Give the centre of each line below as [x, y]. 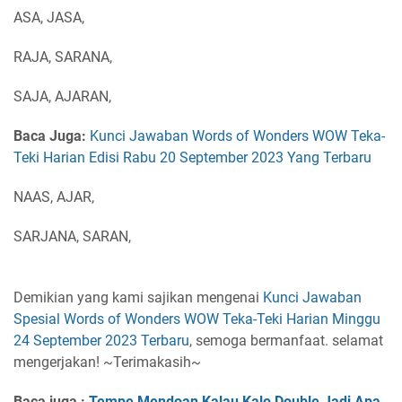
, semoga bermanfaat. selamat [286, 341]
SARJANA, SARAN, [72, 236]
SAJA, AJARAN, [62, 96]
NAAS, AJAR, [54, 197]
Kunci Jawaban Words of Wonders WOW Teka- [237, 136]
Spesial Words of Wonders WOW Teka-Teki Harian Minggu [197, 319]
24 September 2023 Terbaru [101, 341]
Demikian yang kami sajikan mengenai [138, 297]
